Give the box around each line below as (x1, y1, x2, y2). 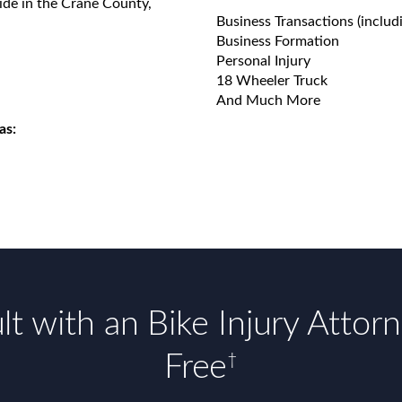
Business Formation (215, 34, 339, 48)
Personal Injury (215, 54, 310, 68)
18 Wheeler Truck (215, 74, 328, 88)
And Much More (215, 93, 320, 108)
